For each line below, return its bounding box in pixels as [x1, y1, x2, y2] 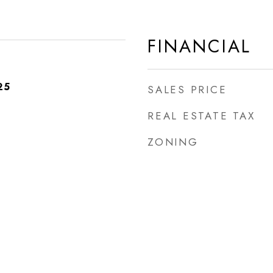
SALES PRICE [147, 82, 227, 97]
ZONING [147, 135, 199, 149]
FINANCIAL [147, 34, 251, 59]
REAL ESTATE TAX [147, 108, 255, 123]
